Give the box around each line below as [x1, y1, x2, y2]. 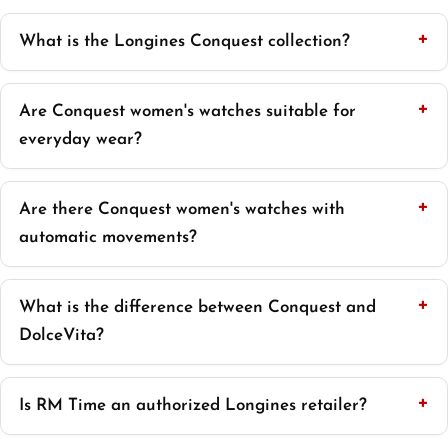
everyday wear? [19, 131, 142, 149]
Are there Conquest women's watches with [19, 201, 345, 219]
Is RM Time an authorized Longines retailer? [19, 397, 367, 415]
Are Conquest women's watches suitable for [19, 103, 356, 121]
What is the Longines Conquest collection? [19, 33, 350, 51]
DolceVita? [19, 327, 104, 345]
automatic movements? [19, 229, 197, 247]
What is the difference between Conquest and [19, 299, 376, 317]
